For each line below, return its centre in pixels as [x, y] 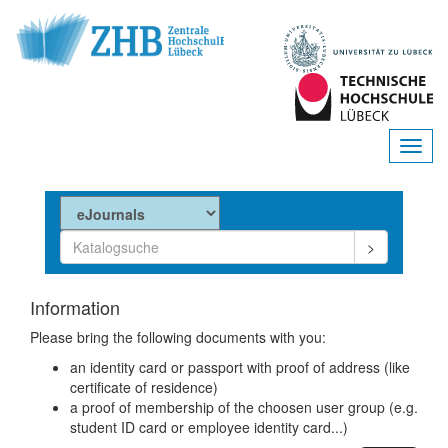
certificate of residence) [144, 386]
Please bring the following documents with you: [178, 336]
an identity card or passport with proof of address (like [240, 366]
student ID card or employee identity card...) [209, 426]
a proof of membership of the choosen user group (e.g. [244, 406]
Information [75, 306]
